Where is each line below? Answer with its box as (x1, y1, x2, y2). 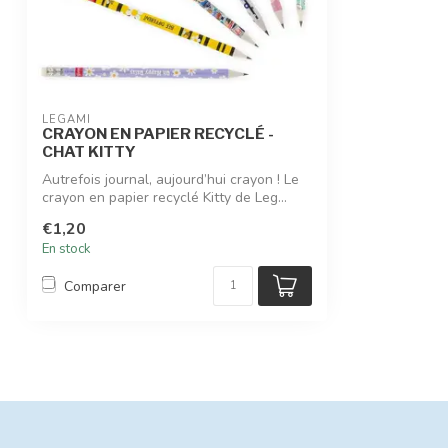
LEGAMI (42, 111, 91, 127)
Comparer (64, 276, 126, 296)
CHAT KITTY (42, 141, 136, 161)
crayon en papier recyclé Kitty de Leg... (42, 187, 287, 207)
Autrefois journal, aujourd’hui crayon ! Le (42, 169, 299, 189)
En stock (42, 240, 91, 259)
